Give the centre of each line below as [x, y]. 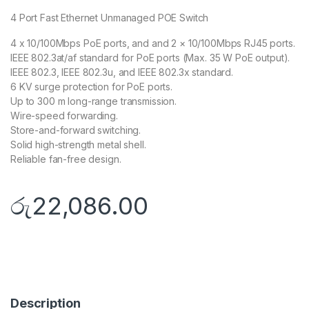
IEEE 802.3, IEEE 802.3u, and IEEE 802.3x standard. [122, 72]
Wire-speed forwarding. [64, 116]
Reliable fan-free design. [66, 159]
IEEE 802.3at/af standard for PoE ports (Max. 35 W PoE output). [150, 58]
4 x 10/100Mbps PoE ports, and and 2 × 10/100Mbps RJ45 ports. [153, 43]
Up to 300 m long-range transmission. [93, 101]
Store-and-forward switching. [76, 130]
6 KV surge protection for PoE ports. [91, 87]
